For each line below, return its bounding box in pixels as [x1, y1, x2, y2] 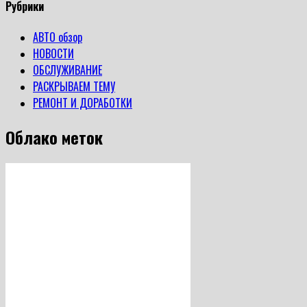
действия [83, 10, 132, 25]
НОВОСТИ [33, 45, 74, 62]
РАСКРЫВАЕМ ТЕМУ [33, 77, 115, 95]
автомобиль [83, 40, 148, 56]
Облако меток [5, 124, 103, 149]
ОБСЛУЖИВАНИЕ [33, 61, 102, 78]
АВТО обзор [33, 28, 82, 45]
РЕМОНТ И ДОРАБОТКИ [33, 94, 132, 111]
